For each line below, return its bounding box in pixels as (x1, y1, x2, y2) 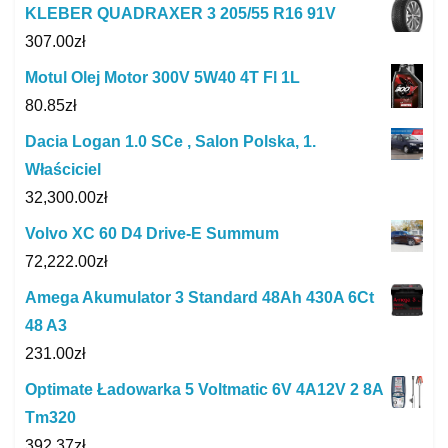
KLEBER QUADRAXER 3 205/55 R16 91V (25, 4, 336, 22)
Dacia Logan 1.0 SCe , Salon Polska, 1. (25, 132, 316, 150)
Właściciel (25, 160, 101, 178)
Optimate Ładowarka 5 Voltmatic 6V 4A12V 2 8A (25, 380, 383, 398)
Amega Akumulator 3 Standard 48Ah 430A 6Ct (25, 288, 374, 306)
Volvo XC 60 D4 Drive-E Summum (25, 224, 279, 242)
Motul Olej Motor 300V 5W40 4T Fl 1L (25, 68, 300, 86)
